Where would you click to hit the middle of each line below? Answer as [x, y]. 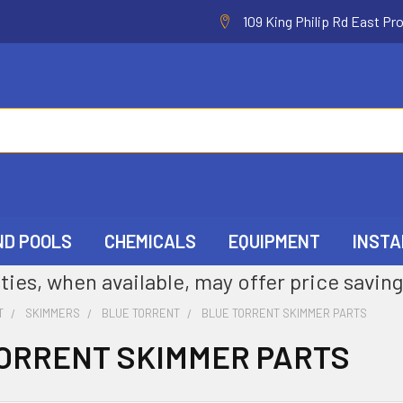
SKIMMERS [53, 313]
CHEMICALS [151, 241]
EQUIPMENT [275, 241]
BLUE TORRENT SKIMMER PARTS [285, 313]
